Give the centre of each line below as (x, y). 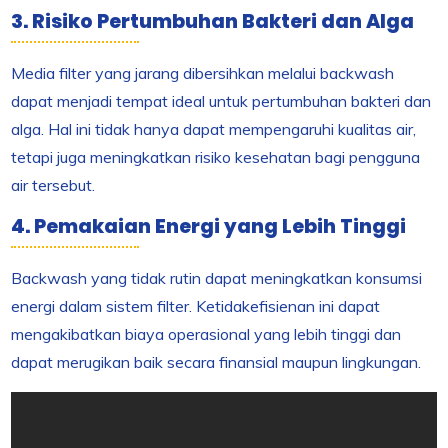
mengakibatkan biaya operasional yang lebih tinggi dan (206, 334)
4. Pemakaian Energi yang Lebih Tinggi (209, 227)
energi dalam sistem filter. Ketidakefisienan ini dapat (196, 306)
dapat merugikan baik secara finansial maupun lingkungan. (216, 362)
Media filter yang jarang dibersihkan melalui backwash (203, 73)
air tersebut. (53, 185)
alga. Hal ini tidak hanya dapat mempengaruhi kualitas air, (214, 129)
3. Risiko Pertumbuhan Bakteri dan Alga (213, 22)
